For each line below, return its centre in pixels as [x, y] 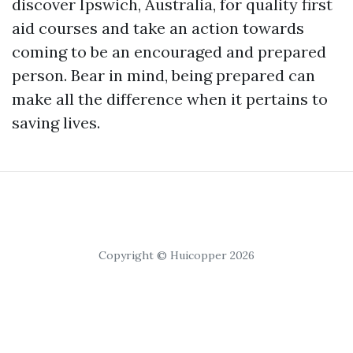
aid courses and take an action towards [158, 28]
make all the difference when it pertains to [170, 99]
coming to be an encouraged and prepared [169, 52]
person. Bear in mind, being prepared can [163, 76]
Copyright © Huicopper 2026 [176, 256]
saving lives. [56, 123]
